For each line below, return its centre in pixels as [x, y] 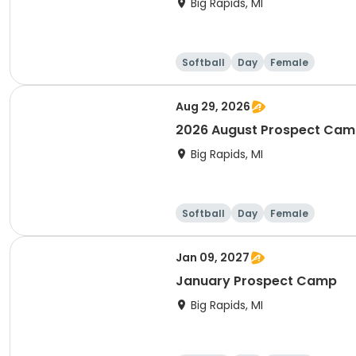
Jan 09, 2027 [213, 257]
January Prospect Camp [256, 281]
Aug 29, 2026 [213, 106]
